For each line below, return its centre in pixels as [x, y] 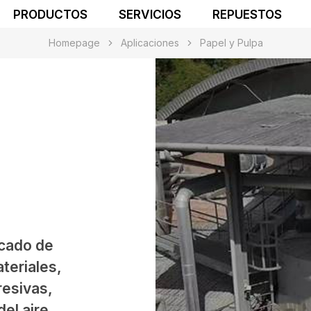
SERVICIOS [150, 14]
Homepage [74, 43]
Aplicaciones [150, 43]
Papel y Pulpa [231, 43]
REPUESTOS [247, 14]
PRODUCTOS [51, 14]
